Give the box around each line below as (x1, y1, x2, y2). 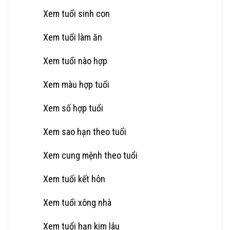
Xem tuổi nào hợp (43, 55, 107, 66)
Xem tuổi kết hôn (43, 173, 105, 184)
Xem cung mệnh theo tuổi (43, 149, 138, 161)
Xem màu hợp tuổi (43, 79, 109, 90)
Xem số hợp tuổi (43, 102, 103, 113)
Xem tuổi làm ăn (43, 31, 102, 43)
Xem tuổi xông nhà (43, 197, 111, 208)
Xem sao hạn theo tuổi (43, 126, 126, 137)
